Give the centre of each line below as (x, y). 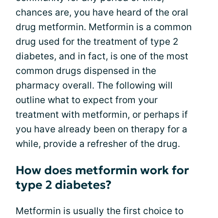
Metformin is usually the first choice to (100, 211)
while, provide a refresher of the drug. (98, 144)
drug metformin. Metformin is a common (104, 27)
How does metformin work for (102, 170)
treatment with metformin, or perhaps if (102, 115)
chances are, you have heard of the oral (102, 12)
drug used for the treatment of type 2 (97, 42)
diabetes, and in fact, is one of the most (102, 56)
